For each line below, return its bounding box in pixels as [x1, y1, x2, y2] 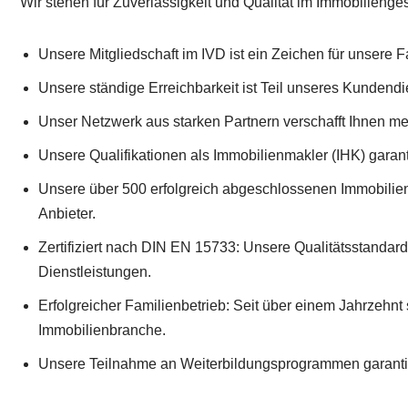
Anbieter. [38, 206, 96, 222]
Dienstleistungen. [38, 264, 151, 280]
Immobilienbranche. [38, 322, 166, 339]
